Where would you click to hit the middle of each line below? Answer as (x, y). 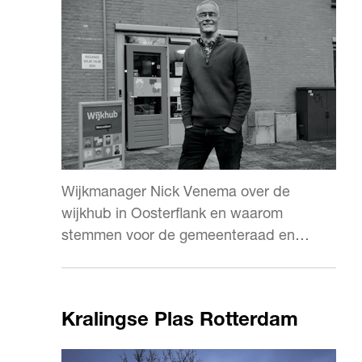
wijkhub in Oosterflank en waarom (172, 215)
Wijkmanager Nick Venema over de (176, 193)
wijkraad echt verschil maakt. (157, 259)
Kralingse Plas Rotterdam (180, 322)
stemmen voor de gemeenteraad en (178, 237)
